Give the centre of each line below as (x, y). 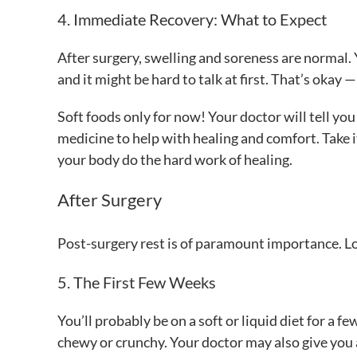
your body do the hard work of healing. (175, 160)
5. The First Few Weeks (137, 282)
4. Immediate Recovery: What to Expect (192, 20)
